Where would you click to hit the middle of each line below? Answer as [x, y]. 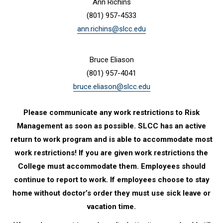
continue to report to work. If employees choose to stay [111, 180]
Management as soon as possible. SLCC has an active [111, 126]
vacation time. [111, 207]
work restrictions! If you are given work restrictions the [111, 153]
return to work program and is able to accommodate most [111, 139]
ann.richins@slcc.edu [111, 29]
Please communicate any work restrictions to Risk [111, 112]
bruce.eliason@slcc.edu [111, 87]
